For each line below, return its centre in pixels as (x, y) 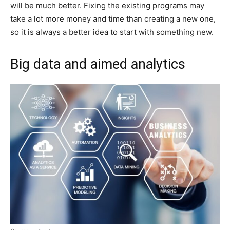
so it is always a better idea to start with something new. (112, 32)
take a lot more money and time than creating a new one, (113, 18)
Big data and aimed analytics (98, 64)
